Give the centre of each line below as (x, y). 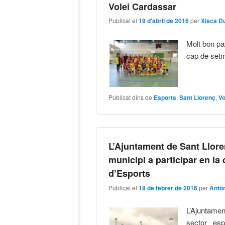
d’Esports (130, 174)
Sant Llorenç (198, 98)
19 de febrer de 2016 (168, 188)
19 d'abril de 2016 (164, 21)
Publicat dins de (131, 97)
